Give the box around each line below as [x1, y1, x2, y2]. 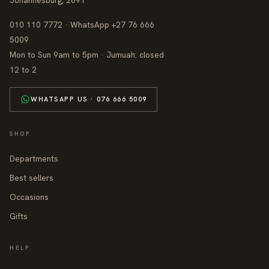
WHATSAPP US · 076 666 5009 [31, 95, 148, 104]
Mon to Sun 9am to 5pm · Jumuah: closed [10, 49, 164, 61]
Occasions [10, 192, 49, 203]
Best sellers [10, 172, 53, 184]
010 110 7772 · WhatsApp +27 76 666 [10, 19, 154, 31]
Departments [10, 153, 58, 165]
